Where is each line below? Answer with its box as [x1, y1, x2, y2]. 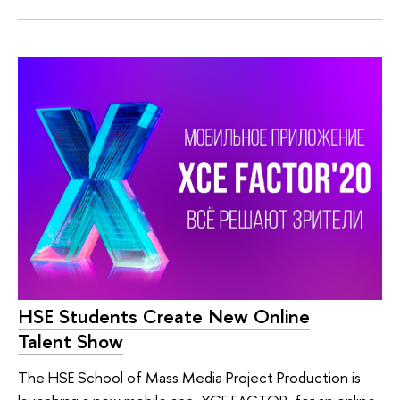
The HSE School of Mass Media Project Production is [18, 367, 361, 388]
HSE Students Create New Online [18, 303, 310, 330]
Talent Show [18, 328, 123, 355]
